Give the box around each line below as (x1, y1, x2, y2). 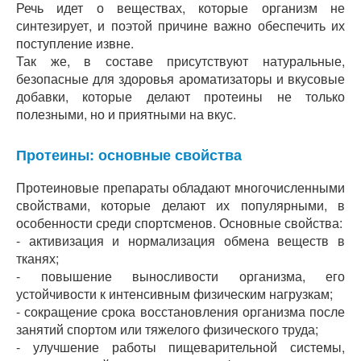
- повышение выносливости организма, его (16, 267, 345, 285)
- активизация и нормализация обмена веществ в (16, 231, 345, 250)
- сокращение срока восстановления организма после (16, 302, 345, 321)
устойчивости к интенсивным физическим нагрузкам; (16, 284, 333, 303)
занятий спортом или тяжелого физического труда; (16, 320, 318, 338)
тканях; (16, 249, 59, 268)
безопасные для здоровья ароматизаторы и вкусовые (16, 69, 345, 88)
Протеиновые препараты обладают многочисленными (16, 178, 345, 197)
